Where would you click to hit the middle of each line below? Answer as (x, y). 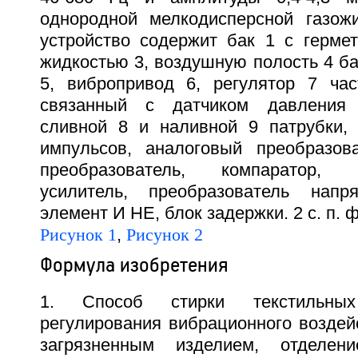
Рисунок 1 (78, 235)
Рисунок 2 (164, 235)
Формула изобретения (133, 265)
